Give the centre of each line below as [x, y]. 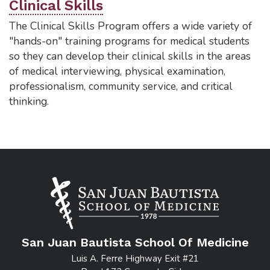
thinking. [29, 101]
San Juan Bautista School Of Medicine [135, 242]
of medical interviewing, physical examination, [117, 71]
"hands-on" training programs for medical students [129, 41]
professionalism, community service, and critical [121, 86]
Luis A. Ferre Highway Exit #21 [135, 259]
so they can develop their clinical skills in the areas [130, 56]
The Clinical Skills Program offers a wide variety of [130, 26]
